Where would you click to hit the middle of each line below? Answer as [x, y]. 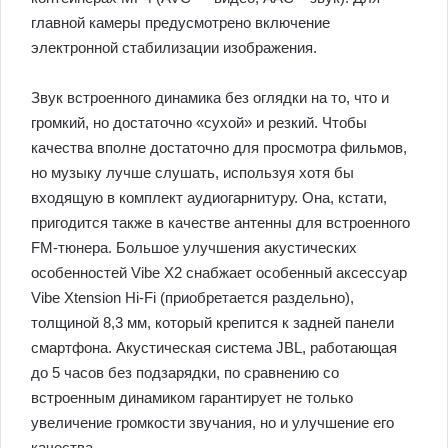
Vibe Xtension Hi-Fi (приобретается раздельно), [192, 298]
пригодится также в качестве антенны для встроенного [220, 223]
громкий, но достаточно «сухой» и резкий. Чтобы [199, 123]
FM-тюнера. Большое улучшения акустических [194, 248]
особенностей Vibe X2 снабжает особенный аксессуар [219, 273]
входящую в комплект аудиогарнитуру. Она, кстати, [209, 198]
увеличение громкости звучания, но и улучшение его [212, 423]
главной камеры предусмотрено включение [180, 23]
